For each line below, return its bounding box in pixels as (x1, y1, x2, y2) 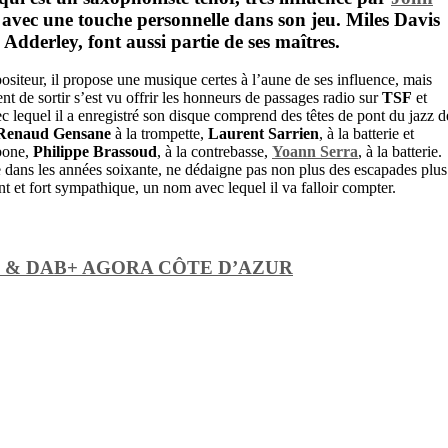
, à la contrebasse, (157, 143, 272, 161)
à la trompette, (111, 125, 208, 143)
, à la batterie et (319, 125, 414, 143)
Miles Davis (346, 8, 440, 30)
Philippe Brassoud (33, 143, 157, 161)
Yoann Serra (272, 143, 358, 161)
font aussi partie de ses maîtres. (83, 30, 340, 52)
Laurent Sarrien (208, 125, 319, 143)
